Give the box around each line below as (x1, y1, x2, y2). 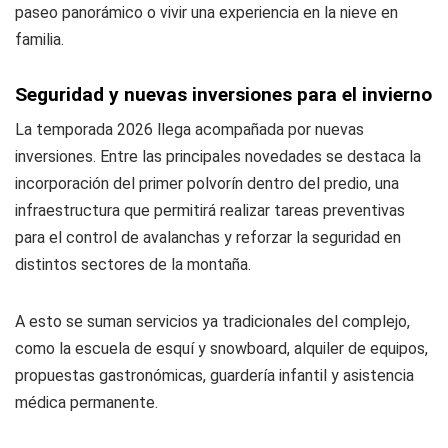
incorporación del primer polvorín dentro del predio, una (15, 173, 399, 193)
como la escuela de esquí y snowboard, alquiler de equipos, (15, 338, 428, 358)
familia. (15, 29, 64, 49)
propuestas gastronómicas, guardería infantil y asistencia (15, 365, 414, 385)
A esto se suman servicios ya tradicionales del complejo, (15, 311, 410, 331)
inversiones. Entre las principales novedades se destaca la (15, 146, 421, 166)
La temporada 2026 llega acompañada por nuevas (15, 119, 364, 139)
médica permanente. (15, 392, 158, 412)
